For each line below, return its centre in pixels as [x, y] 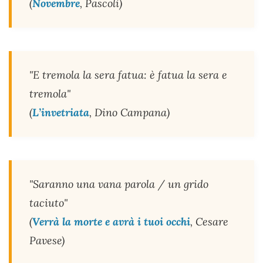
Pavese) [47, 241]
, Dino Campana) [129, 113]
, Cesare [209, 222]
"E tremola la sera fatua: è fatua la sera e [128, 75]
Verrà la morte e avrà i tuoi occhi [111, 222]
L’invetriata [61, 113]
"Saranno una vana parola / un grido [119, 184]
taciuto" [48, 203]
